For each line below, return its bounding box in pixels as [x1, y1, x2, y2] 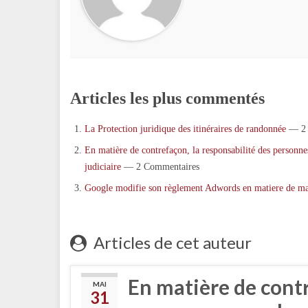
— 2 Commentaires [121, 162, 199, 172]
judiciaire [85, 162, 121, 172]
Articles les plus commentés [70, 89, 265, 107]
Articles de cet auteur [90, 232, 252, 252]
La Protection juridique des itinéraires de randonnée [85, 124, 286, 134]
